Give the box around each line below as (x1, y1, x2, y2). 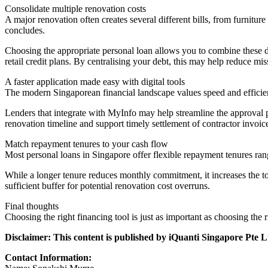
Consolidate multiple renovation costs (5, 3, 146, 14)
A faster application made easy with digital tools (5, 76, 185, 87)
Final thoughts (5, 200, 59, 211)
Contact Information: (5, 252, 92, 263)
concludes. (5, 25, 45, 35)
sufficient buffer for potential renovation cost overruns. (5, 180, 210, 191)
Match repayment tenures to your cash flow (5, 138, 168, 149)
